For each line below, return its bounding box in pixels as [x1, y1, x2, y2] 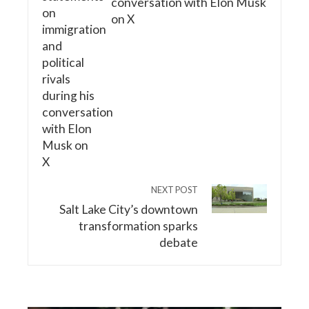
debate [159, 235, 198, 250]
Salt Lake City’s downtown [59, 201, 198, 217]
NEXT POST [151, 183, 198, 195]
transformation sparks [79, 218, 198, 233]
